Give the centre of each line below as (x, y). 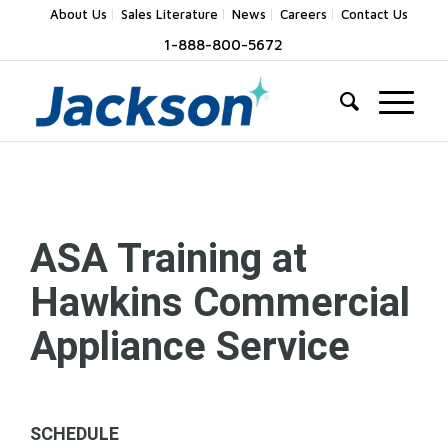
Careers (303, 14)
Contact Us (374, 14)
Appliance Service (190, 346)
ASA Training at (168, 258)
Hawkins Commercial (220, 302)
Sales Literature (169, 14)
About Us (78, 14)
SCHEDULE (74, 433)
